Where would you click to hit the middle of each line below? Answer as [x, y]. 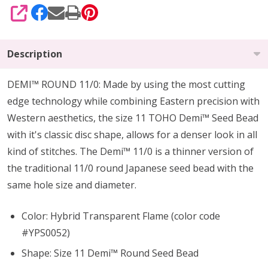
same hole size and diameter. [74, 185]
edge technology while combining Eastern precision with [133, 101]
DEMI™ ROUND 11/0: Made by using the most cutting [126, 84]
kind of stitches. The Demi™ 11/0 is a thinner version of [130, 151]
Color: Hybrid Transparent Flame [95, 216]
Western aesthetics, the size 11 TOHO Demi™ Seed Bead [133, 118]
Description [35, 54]
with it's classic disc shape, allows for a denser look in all [132, 134]
